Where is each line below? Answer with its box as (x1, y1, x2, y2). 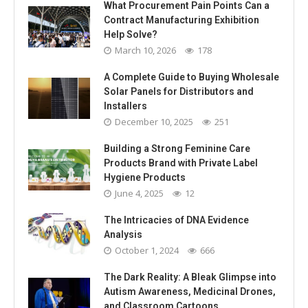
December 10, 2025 (115, 115, 193, 128)
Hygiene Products (104, 171, 186, 183)
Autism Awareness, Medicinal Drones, (104, 285, 276, 297)
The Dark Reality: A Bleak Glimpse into (104, 271, 276, 283)
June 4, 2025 (115, 186, 164, 199)
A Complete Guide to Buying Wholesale (104, 71, 279, 82)
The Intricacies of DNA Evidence (104, 214, 249, 225)
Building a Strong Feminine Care (104, 142, 250, 154)
